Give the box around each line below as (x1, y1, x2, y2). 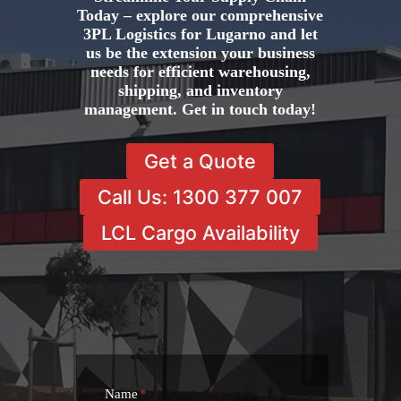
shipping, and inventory (117, 81, 283, 100)
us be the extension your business (85, 44, 315, 63)
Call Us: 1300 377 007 (98, 184, 303, 209)
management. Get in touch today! (84, 100, 317, 119)
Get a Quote (144, 149, 257, 173)
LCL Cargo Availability (100, 220, 300, 244)
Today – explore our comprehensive (77, 6, 324, 25)
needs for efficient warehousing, (90, 63, 311, 81)
